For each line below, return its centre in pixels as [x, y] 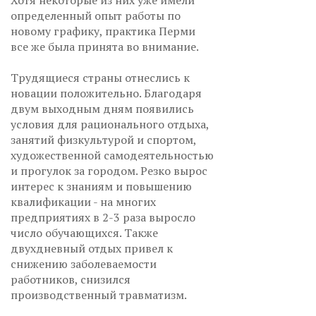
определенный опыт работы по [96, 15]
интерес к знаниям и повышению [101, 186]
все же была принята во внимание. [105, 46]
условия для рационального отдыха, [110, 124]
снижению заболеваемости [84, 263]
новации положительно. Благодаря [106, 93]
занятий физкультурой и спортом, [103, 139]
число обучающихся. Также [84, 232]
